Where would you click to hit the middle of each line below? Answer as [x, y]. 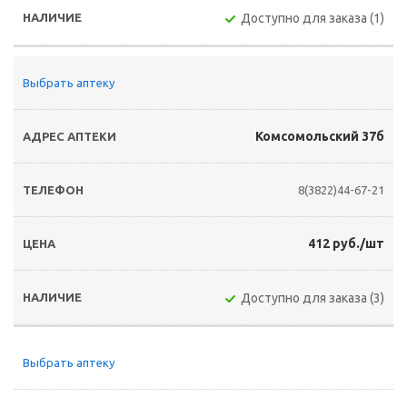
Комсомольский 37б [320, 136]
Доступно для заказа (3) [313, 298]
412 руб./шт [346, 243]
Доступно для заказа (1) [313, 18]
